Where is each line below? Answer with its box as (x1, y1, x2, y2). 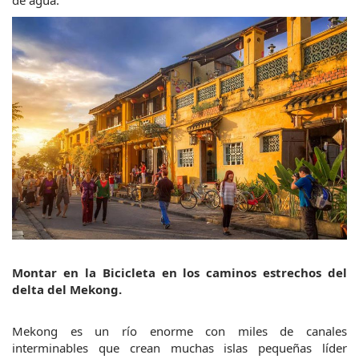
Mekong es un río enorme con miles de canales (12, 323, 347, 340)
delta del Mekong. (12, 281, 122, 298)
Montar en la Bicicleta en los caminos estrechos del (12, 264, 347, 281)
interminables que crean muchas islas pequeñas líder (12, 340, 347, 357)
